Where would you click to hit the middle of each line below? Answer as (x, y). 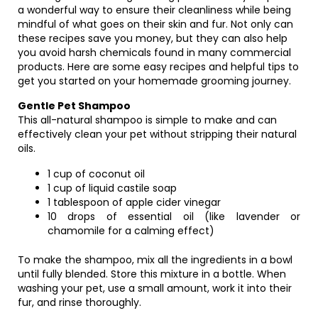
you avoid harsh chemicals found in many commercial (154, 53)
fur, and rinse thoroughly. (79, 302)
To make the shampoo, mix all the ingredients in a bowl (155, 260)
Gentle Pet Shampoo (74, 106)
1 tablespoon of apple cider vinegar (134, 202)
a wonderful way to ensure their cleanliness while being (154, 10)
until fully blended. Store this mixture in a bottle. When (152, 274)
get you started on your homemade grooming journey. (154, 81)
